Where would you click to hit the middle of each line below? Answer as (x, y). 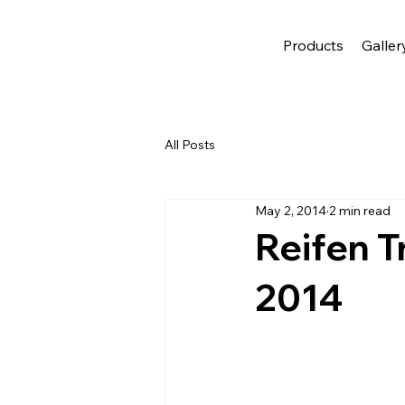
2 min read (360, 210)
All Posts (190, 144)
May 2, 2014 (291, 210)
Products (313, 45)
